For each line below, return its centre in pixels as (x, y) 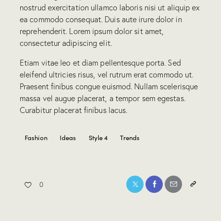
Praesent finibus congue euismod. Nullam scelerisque (109, 87)
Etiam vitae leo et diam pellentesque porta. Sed (100, 63)
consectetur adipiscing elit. (66, 43)
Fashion (36, 137)
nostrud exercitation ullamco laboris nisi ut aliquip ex (110, 8)
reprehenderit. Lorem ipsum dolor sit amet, (92, 31)
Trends (130, 137)
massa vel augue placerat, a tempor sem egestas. (103, 98)
